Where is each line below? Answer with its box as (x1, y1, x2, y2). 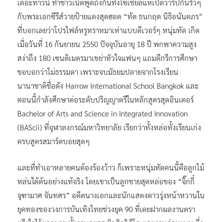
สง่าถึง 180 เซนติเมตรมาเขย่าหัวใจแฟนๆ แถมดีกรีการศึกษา (17, 53, 197, 62)
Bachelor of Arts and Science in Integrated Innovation (17, 108, 188, 118)
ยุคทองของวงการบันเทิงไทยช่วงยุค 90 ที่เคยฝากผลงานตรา (17, 204, 195, 214)
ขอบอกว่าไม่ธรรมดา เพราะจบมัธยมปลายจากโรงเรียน (17, 66, 178, 76)
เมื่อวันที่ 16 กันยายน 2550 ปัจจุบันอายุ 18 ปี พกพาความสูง (17, 39, 197, 49)
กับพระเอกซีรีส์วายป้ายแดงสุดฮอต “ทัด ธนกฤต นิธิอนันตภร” (17, 11, 203, 21)
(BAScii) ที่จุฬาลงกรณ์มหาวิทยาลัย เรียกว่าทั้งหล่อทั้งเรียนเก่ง (17, 122, 201, 132)
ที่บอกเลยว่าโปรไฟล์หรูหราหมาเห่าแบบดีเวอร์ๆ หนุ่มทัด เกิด (17, 25, 200, 35)
